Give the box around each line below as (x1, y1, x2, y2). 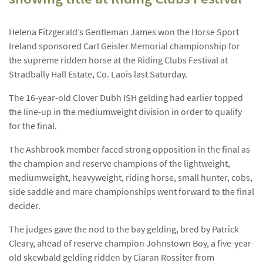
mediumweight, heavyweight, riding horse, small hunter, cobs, (9, 171, 252, 183)
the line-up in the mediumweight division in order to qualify (9, 106, 242, 117)
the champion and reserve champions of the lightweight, (9, 157, 230, 169)
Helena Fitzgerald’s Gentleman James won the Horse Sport (9, 26, 239, 38)
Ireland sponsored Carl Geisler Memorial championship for (9, 40, 240, 52)
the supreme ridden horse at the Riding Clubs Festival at (9, 54, 228, 66)
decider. (9, 200, 41, 211)
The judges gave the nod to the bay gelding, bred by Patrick (9, 223, 239, 235)
